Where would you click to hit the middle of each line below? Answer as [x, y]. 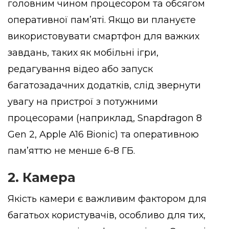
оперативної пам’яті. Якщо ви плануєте [102, 20]
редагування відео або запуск [80, 69]
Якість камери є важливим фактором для [107, 199]
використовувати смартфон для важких [104, 36]
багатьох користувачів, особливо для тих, [107, 215]
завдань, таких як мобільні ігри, [83, 52]
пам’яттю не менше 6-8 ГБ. [71, 151]
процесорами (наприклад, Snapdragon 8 [105, 118]
